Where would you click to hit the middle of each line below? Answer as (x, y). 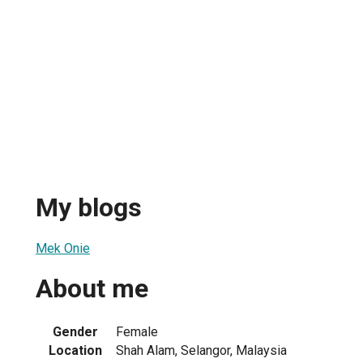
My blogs (89, 208)
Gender (75, 331)
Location (75, 350)
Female (137, 331)
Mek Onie (63, 248)
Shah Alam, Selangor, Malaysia (201, 350)
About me (92, 289)
